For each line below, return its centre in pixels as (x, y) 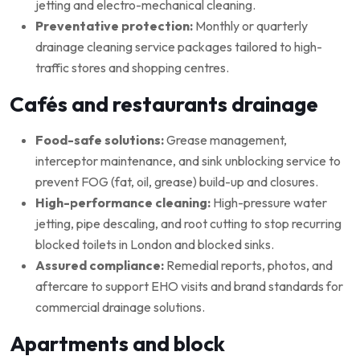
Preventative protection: (114, 25)
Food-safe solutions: (100, 139)
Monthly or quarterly (250, 25)
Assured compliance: (100, 265)
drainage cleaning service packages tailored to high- (179, 46)
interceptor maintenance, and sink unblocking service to (188, 160)
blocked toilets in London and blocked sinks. (155, 244)
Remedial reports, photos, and (248, 265)
